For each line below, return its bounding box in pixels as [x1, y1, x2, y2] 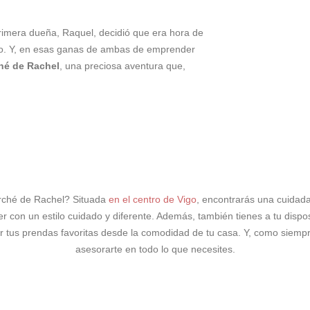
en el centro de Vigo [108, 193, 197, 205]
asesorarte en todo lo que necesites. [75, 243, 235, 255]
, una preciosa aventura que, [59, 60, 185, 71]
